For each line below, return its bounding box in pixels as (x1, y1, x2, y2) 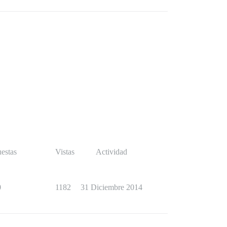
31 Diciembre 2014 (81, 183, 142, 192)
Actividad (96, 147, 127, 156)
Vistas (55, 147, 74, 156)
